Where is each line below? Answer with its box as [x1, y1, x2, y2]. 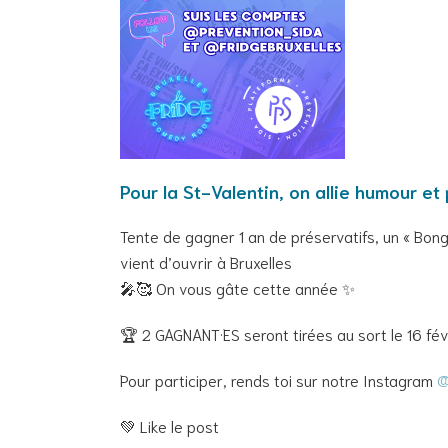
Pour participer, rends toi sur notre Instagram [120, 368, 437, 390]
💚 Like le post [120, 414, 219, 436]
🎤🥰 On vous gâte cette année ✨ [120, 276, 355, 298]
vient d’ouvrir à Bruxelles [120, 250, 292, 272]
